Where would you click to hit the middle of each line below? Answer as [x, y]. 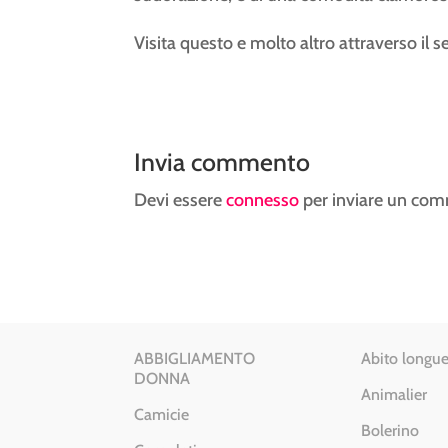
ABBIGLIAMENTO [195, 359]
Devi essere [180, 199]
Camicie [162, 415]
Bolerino [390, 431]
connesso [263, 199]
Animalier [394, 395]
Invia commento [222, 161]
